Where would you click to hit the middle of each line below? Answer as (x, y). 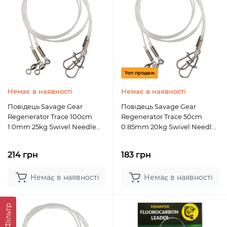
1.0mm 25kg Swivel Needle (52, 127)
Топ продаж (140, 73)
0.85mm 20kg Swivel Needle (168, 127)
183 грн (136, 155)
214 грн (23, 155)
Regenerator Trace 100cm (50, 117)
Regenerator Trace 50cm (162, 117)
